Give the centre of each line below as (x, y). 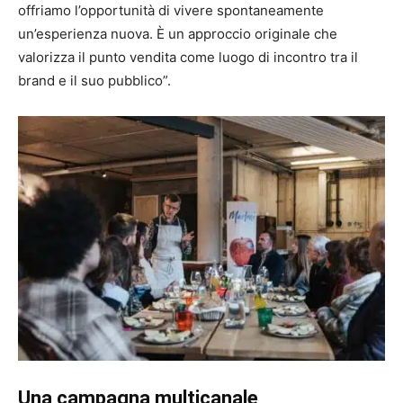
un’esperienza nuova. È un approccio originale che (178, 34)
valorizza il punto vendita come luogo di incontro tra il (188, 58)
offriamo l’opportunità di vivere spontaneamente (171, 11)
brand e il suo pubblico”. (94, 81)
